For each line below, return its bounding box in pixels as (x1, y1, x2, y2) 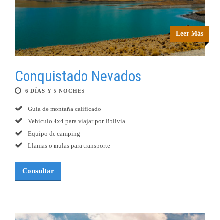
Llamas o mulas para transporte (27, 142, 110, 150)
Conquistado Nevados (15, 67, 141, 85)
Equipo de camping (27, 130, 80, 137)
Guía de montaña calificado (27, 105, 101, 113)
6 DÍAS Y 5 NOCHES (25, 88, 85, 94)
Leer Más (176, 30, 203, 38)
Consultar (22, 167, 54, 175)
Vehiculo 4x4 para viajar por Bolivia (27, 117, 125, 125)
